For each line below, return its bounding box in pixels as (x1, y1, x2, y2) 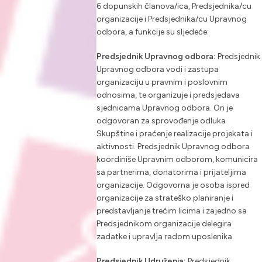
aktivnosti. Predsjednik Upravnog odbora (96, 142, 250, 152)
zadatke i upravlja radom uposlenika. (96, 232, 234, 242)
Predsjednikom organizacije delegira (96, 219, 232, 229)
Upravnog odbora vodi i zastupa (96, 64, 219, 75)
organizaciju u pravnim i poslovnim (96, 77, 227, 88)
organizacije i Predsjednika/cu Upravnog (96, 14, 247, 25)
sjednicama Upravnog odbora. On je (96, 103, 233, 113)
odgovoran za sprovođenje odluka (96, 116, 226, 126)
